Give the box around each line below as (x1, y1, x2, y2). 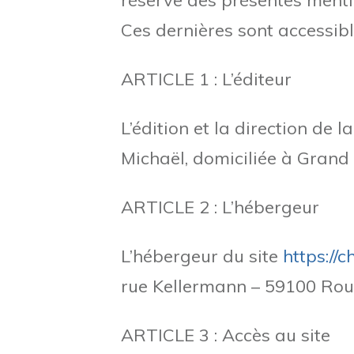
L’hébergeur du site (121, 245, 283, 267)
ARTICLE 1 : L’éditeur (121, 68, 292, 90)
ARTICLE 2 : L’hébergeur (121, 196, 319, 218)
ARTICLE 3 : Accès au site (121, 324, 330, 346)
